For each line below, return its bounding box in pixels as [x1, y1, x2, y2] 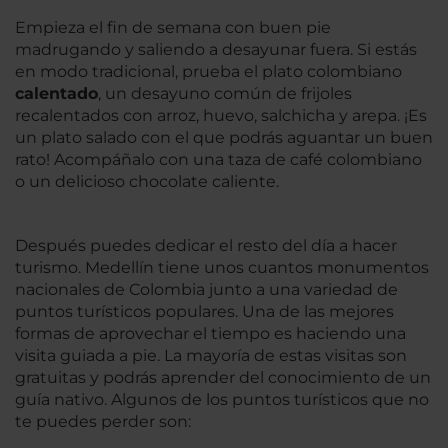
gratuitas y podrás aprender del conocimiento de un [15, 367, 431, 387]
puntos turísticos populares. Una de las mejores [15, 301, 394, 321]
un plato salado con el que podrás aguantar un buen [15, 127, 433, 147]
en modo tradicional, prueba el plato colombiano [15, 61, 402, 81]
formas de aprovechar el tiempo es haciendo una [15, 323, 406, 343]
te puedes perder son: [15, 411, 191, 431]
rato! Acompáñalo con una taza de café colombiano [15, 149, 422, 169]
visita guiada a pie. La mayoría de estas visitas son [15, 345, 407, 365]
